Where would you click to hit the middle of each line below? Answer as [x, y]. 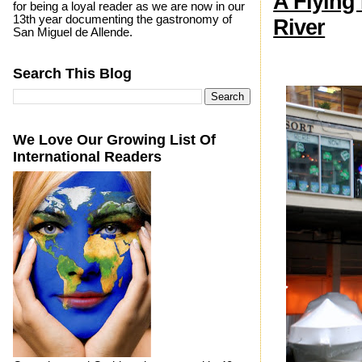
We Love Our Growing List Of [114, 139]
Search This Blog [72, 73]
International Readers [87, 156]
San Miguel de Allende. [72, 32]
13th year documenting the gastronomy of [122, 19]
